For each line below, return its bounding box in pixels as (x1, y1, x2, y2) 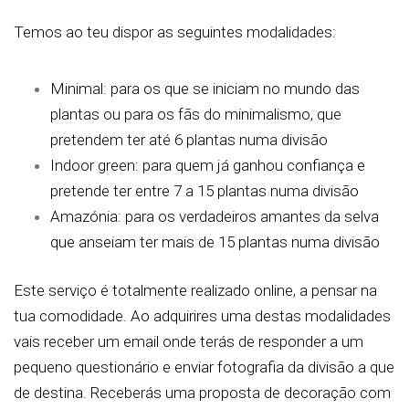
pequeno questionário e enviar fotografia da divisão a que (14, 358, 394, 377)
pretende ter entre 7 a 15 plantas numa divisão (50, 181, 359, 200)
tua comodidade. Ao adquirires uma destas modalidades (14, 307, 391, 326)
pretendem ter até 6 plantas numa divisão (50, 130, 328, 149)
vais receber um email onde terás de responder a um (14, 332, 363, 351)
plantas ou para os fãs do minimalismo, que (50, 104, 341, 123)
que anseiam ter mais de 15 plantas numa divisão (50, 232, 380, 251)
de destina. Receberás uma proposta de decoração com (14, 383, 391, 403)
